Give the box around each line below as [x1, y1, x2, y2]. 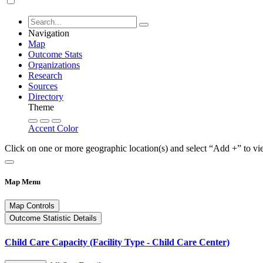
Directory [28, 92, 63, 102]
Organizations [28, 60, 80, 70]
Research [28, 70, 62, 80]
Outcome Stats [28, 49, 82, 59]
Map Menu [5, 177, 41, 187]
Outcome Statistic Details [9, 214, 97, 223]
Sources [28, 81, 58, 91]
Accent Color [28, 123, 78, 133]
